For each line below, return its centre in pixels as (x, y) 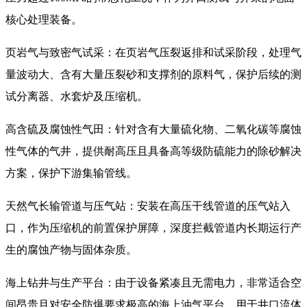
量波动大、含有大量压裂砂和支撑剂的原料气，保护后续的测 (153, 75)
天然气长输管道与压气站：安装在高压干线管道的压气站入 (148, 206)
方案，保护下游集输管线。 (71, 173)
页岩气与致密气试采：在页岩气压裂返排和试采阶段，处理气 (153, 53)
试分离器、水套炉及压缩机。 (77, 97)
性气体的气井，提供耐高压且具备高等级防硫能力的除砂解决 (153, 151)
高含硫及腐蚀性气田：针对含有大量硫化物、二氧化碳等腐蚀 (153, 130)
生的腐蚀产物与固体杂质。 (71, 250)
